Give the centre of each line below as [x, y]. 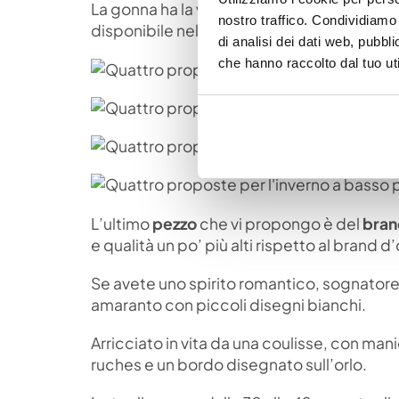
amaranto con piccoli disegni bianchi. [228, 304]
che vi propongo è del [278, 223]
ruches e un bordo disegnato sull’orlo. [229, 365]
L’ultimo [120, 223]
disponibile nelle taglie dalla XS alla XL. [230, 31]
